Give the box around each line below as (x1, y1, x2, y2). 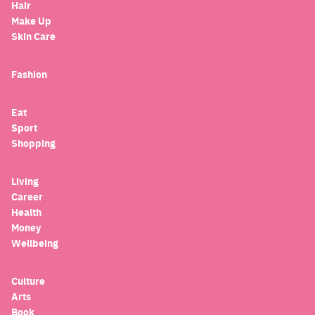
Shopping (11, 136, 56, 150)
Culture (11, 274, 45, 288)
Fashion (11, 67, 47, 82)
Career (11, 189, 43, 204)
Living (11, 174, 39, 188)
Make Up (11, 13, 51, 28)
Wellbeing (11, 236, 60, 250)
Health (11, 205, 41, 219)
